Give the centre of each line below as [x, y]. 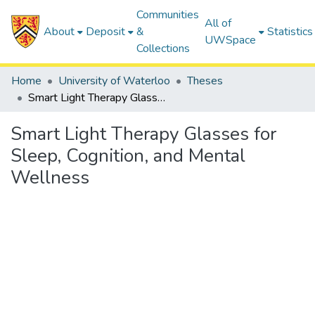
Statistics [290, 32]
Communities [168, 15]
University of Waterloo [114, 81]
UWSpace [231, 40]
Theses [205, 81]
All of [218, 23]
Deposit [106, 32]
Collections [163, 49]
